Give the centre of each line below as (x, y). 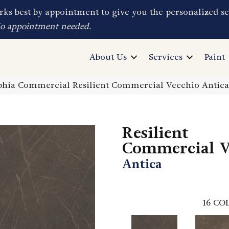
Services (166, 57)
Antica (142, 164)
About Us (108, 57)
